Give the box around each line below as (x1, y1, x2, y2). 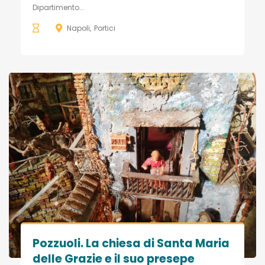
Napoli (67, 22, 90, 33)
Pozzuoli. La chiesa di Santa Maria (33, 235, 230, 252)
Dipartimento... (33, 2, 85, 12)
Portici (94, 22, 115, 33)
